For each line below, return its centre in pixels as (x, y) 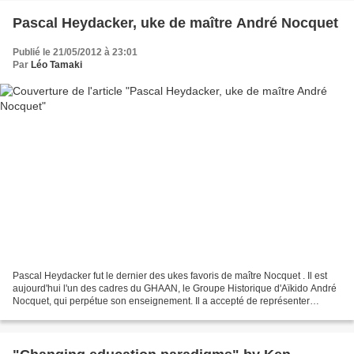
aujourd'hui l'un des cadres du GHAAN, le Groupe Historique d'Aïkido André (175, 289)
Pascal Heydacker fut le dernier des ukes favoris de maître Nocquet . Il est (170, 276)
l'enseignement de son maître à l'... (87, 314)
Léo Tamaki (56, 64)
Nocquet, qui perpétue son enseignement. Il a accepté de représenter (161, 301)
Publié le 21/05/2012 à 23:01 (75, 52)
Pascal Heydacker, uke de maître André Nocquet (175, 23)
